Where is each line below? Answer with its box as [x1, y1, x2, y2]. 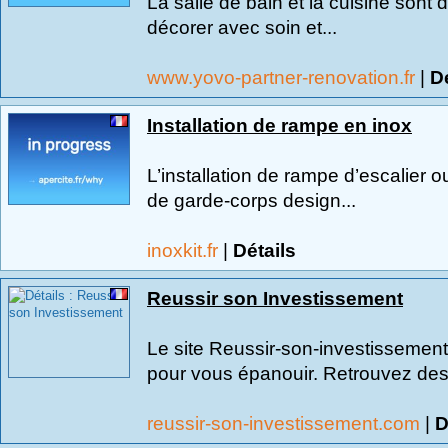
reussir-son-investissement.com [147, 412, 425, 434]
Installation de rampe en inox [147, 114, 412, 136]
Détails [233, 239, 296, 261]
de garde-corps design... [147, 189, 356, 211]
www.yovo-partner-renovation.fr [147, 66, 420, 88]
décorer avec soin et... [147, 16, 337, 38]
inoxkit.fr [147, 239, 223, 261]
